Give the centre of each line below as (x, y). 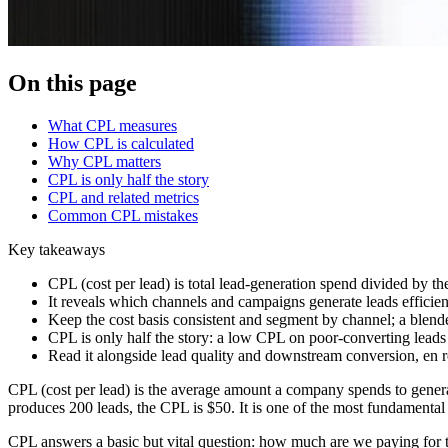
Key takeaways (56, 250)
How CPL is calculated (121, 144)
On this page (72, 83)
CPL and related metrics (123, 198)
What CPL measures (112, 126)
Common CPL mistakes (123, 216)
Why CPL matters (104, 162)
